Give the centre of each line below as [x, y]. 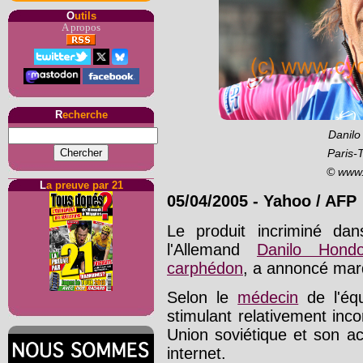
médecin [268, 297]
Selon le [203, 297]
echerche [85, 115]
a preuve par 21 [84, 185]
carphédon [205, 268]
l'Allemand [212, 249]
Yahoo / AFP [310, 201]
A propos [81, 28]
